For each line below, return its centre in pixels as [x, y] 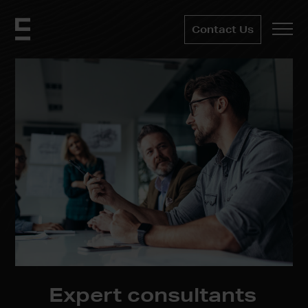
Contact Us [222, 29]
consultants [192, 294]
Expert [88, 294]
